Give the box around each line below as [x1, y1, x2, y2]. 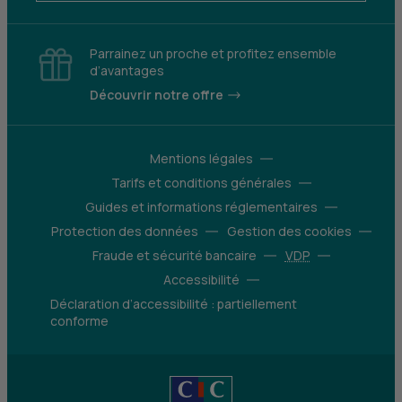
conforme [50, 312, 109, 329]
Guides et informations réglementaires [84, 198, 318, 215]
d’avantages [90, 62, 164, 79]
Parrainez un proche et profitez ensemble [90, 45, 336, 62]
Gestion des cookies [226, 223, 352, 240]
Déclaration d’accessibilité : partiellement [50, 295, 297, 312]
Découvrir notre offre [90, 86, 223, 103]
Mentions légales [149, 150, 253, 167]
